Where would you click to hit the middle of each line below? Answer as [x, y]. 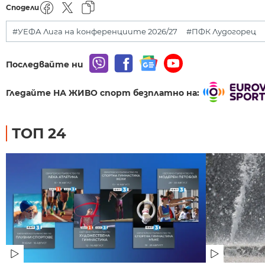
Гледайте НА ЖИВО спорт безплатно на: [103, 93]
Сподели [22, 7]
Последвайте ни [45, 64]
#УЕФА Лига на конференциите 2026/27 [95, 31]
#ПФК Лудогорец [221, 31]
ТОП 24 [39, 134]
